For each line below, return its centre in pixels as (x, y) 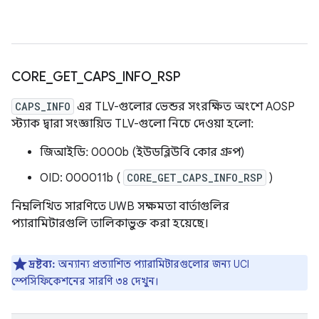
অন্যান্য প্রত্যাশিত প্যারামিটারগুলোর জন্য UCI (154, 265)
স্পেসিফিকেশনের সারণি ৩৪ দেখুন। (85, 282)
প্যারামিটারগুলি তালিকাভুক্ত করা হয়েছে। (110, 224)
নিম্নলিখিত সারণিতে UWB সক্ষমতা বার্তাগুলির (120, 207)
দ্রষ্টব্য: (42, 265)
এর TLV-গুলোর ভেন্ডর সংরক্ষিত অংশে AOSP (184, 107)
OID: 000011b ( (82, 178)
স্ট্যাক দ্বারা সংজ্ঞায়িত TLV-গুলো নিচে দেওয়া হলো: (132, 124)
